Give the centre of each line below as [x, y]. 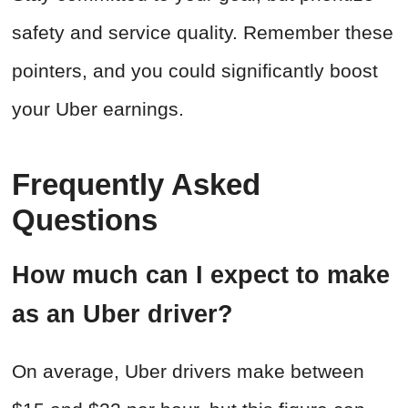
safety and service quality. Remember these [203, 33]
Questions [85, 220]
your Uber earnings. [98, 109]
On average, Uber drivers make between [188, 372]
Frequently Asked [136, 185]
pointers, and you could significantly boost [195, 71]
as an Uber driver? [122, 315]
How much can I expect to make [201, 275]
